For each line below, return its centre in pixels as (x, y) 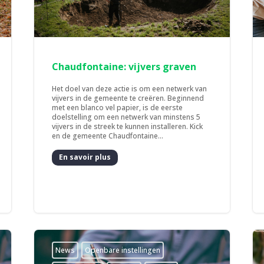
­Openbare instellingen (123, 250)
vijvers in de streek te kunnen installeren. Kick (128, 126)
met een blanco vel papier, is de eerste (118, 107)
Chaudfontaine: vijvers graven (124, 66)
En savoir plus (85, 157)
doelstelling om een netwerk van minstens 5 (126, 117)
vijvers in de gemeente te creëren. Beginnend (128, 98)
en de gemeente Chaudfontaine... (108, 136)
